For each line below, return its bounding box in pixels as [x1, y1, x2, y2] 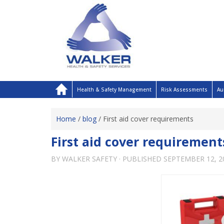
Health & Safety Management [77, 86, 151, 93]
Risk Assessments [161, 86, 207, 93]
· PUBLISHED [119, 154, 163, 163]
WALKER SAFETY [62, 154, 117, 163]
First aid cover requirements [103, 114, 193, 123]
